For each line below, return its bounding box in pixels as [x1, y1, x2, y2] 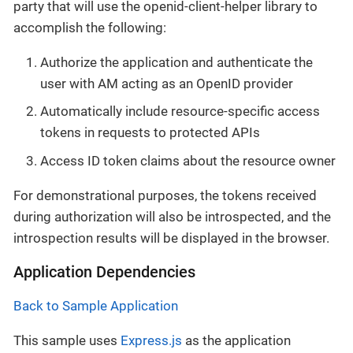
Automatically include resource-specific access [40, 103, 320, 120]
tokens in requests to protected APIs [40, 124, 260, 141]
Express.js [121, 332, 182, 348]
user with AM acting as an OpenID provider [40, 75, 293, 91]
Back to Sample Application [13, 297, 178, 314]
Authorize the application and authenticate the [40, 54, 313, 70]
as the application [182, 332, 291, 348]
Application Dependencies [13, 262, 195, 281]
